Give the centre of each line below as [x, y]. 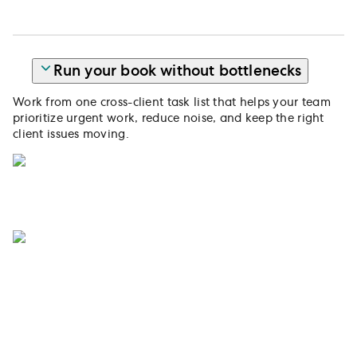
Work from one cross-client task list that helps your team [172, 102]
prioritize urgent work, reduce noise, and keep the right [169, 118]
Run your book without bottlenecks [177, 71]
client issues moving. [71, 134]
